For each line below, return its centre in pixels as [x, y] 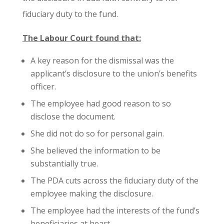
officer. [43, 87]
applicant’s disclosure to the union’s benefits [113, 74]
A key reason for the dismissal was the [102, 61]
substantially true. [64, 164]
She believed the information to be [95, 151]
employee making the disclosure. [91, 194]
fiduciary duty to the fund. [70, 14]
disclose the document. [73, 117]
